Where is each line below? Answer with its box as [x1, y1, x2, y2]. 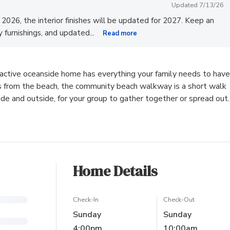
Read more [103, 29, 137, 39]
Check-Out [163, 195, 195, 205]
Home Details [72, 161, 158, 181]
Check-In [72, 195, 99, 205]
